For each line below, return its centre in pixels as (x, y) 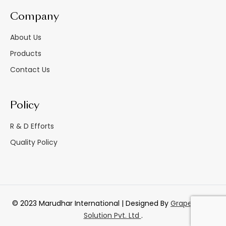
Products (26, 53)
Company (35, 17)
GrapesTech (192, 203)
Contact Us (30, 69)
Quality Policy (34, 142)
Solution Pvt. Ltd (112, 215)
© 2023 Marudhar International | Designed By (91, 203)
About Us (26, 37)
